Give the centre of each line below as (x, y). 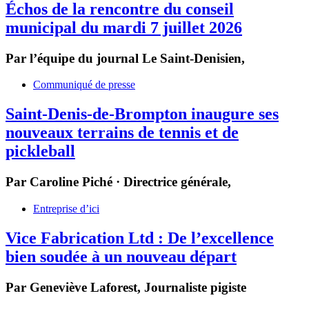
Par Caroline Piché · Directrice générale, (118, 182)
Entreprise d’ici (66, 208)
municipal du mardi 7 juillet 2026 (124, 27)
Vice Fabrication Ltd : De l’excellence (140, 238)
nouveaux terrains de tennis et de (122, 133)
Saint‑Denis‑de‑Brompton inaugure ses (142, 114)
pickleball (40, 151)
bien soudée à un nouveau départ (121, 256)
